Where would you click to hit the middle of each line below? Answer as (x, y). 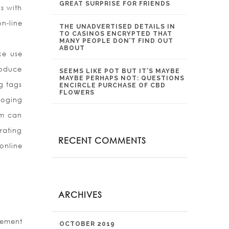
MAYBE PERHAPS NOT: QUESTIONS (122, 78)
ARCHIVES (80, 194)
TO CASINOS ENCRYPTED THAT (116, 34)
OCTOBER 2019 (87, 224)
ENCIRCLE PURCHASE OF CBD (112, 85)
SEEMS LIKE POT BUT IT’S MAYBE (120, 71)
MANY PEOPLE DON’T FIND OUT (116, 41)
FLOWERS (77, 93)
